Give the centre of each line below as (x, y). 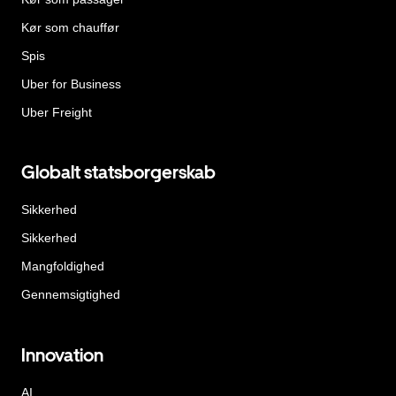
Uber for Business (71, 84)
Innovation (62, 355)
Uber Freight (57, 112)
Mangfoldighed (63, 267)
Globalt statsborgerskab (118, 173)
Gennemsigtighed (71, 295)
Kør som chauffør (70, 27)
